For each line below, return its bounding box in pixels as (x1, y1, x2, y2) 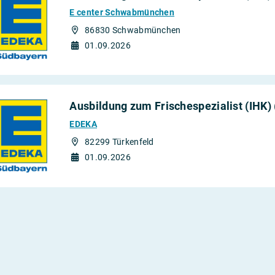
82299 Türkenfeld (84, 137, 154, 147)
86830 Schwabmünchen (84, 25, 181, 35)
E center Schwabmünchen (69, 7, 175, 17)
